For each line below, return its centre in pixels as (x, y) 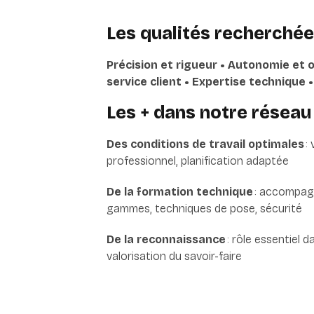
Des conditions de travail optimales (206, 144)
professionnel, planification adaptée (198, 161)
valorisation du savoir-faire (174, 256)
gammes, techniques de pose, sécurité (204, 208)
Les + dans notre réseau (209, 112)
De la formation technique (180, 191)
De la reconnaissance (166, 239)
